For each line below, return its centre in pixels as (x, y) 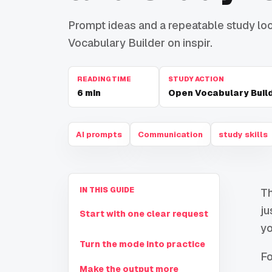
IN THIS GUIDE (107, 190)
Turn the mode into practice (142, 244)
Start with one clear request (144, 214)
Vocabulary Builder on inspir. (140, 43)
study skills (243, 134)
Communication (170, 134)
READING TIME (104, 79)
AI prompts (99, 134)
